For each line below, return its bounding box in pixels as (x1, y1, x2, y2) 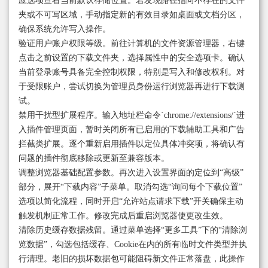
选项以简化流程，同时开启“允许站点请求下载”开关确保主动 (19, 197, 243, 206)
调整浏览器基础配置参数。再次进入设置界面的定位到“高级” (19, 168, 243, 178)
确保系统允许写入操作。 (19, 25, 111, 34)
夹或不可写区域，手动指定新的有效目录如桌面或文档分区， (19, 10, 245, 20)
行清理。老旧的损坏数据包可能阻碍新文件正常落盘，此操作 (19, 254, 245, 264)
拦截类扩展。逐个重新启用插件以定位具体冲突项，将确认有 (19, 139, 245, 149)
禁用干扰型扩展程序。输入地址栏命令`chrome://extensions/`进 (19, 111, 245, 120)
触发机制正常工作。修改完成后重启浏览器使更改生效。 (19, 211, 228, 221)
